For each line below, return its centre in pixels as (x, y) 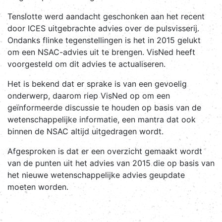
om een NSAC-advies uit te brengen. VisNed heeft (101, 52)
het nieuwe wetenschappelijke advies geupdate (96, 175)
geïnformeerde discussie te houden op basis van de (104, 107)
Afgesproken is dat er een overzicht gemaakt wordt (105, 151)
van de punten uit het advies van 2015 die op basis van (111, 163)
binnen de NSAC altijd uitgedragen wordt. (87, 131)
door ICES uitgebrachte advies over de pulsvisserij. (103, 28)
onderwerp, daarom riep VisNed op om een (89, 95)
